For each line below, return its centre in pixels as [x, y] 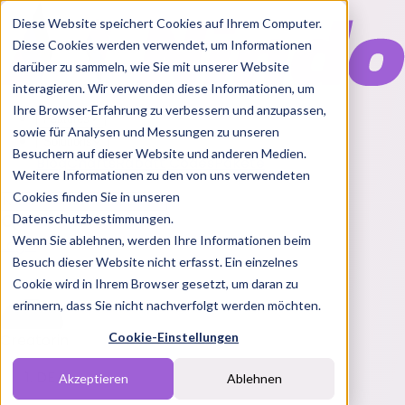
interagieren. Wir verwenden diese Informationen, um [164, 88]
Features [66, 118]
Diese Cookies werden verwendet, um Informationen [162, 45]
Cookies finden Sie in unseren [96, 197]
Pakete [240, 163]
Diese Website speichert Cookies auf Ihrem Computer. [167, 23]
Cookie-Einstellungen [174, 337]
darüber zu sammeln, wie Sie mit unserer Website [151, 66]
